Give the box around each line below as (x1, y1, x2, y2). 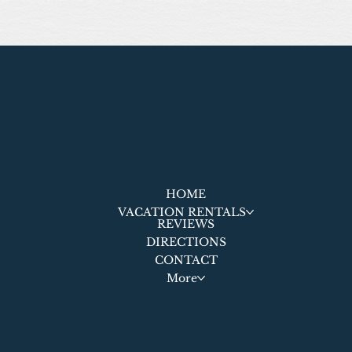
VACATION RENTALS (118, 204, 247, 219)
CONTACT (154, 252, 218, 267)
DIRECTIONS (145, 234, 226, 249)
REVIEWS (157, 216, 215, 231)
